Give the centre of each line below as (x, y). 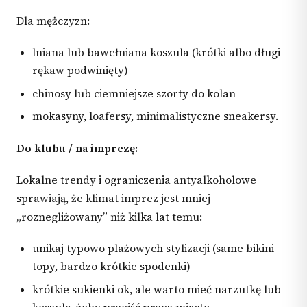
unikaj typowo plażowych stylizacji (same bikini (153, 248)
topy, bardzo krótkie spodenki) (112, 266)
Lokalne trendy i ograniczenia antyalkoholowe (136, 180)
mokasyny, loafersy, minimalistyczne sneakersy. (156, 116)
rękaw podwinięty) (81, 70)
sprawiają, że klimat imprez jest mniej (113, 199)
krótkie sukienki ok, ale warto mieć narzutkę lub (157, 289)
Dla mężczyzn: (53, 21)
